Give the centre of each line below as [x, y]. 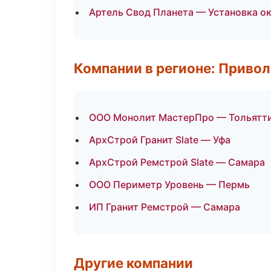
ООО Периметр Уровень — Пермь [169, 184]
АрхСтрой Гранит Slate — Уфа [160, 140]
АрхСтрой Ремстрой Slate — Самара [177, 162]
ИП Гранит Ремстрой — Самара [165, 207]
